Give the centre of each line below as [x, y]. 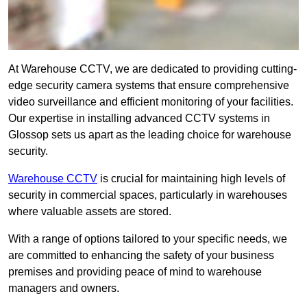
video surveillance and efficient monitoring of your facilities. [151, 102]
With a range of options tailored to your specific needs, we [148, 239]
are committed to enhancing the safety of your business [141, 256]
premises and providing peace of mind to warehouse [135, 272]
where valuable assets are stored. [90, 212]
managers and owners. [64, 288]
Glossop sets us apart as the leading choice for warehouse [150, 135]
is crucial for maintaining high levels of [191, 179]
